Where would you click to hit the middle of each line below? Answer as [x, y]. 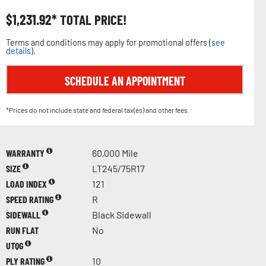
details [18, 51]
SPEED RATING [31, 199]
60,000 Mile [115, 153]
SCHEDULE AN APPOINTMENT [125, 81]
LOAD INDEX [27, 184]
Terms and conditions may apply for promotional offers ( [109, 43]
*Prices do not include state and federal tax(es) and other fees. [98, 110]
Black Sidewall [122, 215]
